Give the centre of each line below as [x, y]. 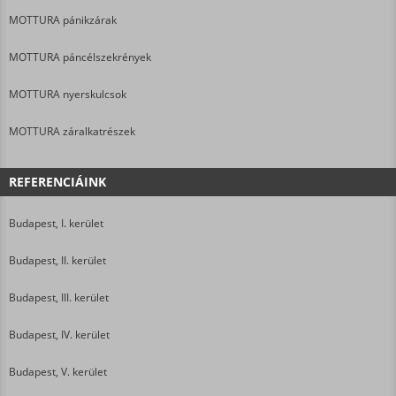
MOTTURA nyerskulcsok [68, 94]
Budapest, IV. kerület [59, 334]
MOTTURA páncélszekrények [80, 57]
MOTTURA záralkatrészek [72, 131]
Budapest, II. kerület [57, 260]
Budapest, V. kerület [58, 371]
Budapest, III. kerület [59, 297]
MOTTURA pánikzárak [63, 19]
